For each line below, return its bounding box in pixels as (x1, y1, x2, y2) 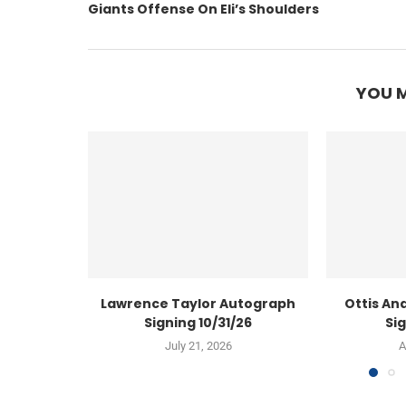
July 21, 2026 (164, 339, 232, 353)
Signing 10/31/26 (144, 314, 252, 333)
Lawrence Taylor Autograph (101, 295, 295, 314)
